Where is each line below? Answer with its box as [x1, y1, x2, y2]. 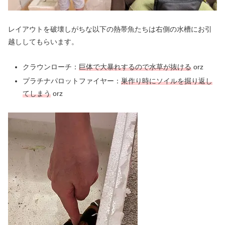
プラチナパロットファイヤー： [22, 76, 121, 85]
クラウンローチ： [22, 63, 79, 71]
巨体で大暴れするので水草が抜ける [78, 63, 191, 71]
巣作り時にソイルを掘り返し [121, 76, 212, 85]
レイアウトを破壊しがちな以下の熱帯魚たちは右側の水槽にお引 [8, 25, 212, 33]
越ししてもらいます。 [8, 37, 78, 46]
